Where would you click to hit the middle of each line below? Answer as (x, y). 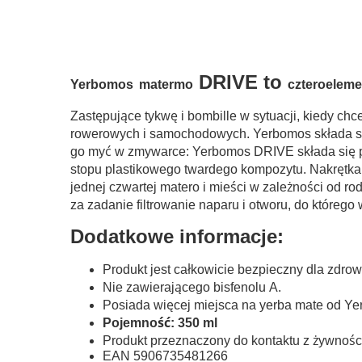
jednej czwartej (115, 187)
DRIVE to (240, 82)
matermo (166, 84)
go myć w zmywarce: (131, 151)
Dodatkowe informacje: (177, 236)
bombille (212, 116)
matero (180, 187)
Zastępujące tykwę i (129, 116)
